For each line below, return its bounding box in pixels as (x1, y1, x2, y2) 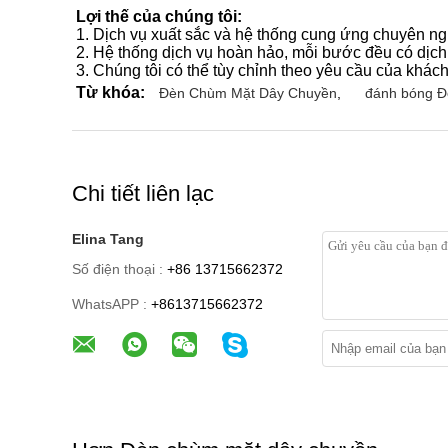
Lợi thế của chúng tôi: (76, 8, 242, 25)
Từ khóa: (76, 84, 145, 101)
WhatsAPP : (72, 296, 147, 312)
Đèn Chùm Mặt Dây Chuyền (159, 85, 337, 101)
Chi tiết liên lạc (72, 181, 214, 206)
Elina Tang (72, 231, 144, 247)
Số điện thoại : (72, 261, 163, 277)
